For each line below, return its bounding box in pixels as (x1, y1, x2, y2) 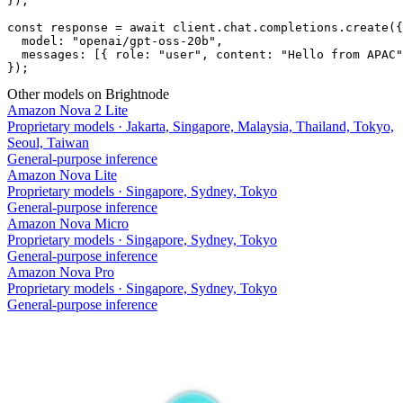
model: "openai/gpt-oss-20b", (7, 33, 223, 48)
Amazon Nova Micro (7, 215, 129, 231)
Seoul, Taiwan (7, 134, 89, 150)
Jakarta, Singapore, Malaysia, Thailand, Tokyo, (126, 118, 394, 134)
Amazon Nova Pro (7, 264, 114, 280)
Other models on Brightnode (7, 85, 169, 102)
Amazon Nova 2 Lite (7, 102, 128, 118)
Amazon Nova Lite (7, 166, 117, 183)
